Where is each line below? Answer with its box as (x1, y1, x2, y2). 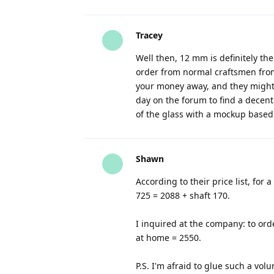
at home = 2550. (136, 232, 201, 243)
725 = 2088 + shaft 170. (136, 190, 230, 201)
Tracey (136, 29, 163, 41)
